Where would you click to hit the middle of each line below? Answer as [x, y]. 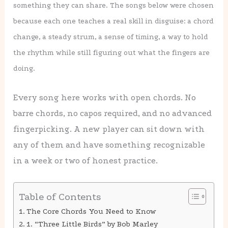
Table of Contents [60, 197]
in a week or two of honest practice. [86, 161]
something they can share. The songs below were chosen [114, 6]
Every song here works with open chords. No [105, 98]
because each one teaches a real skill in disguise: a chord [114, 21]
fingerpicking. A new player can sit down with [109, 129]
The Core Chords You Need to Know [91, 212]
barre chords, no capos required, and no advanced [113, 113]
